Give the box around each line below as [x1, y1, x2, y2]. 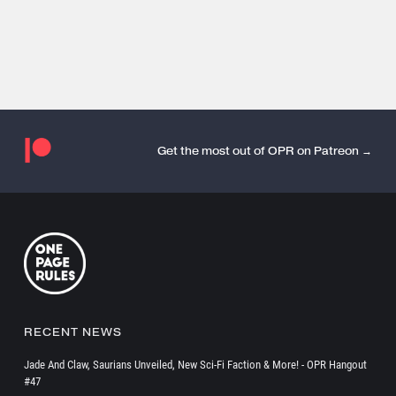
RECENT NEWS [23, 324, 122, 339]
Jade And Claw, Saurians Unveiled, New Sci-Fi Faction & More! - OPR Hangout [23, 357, 367, 371]
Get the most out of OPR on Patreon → [157, 143, 373, 157]
